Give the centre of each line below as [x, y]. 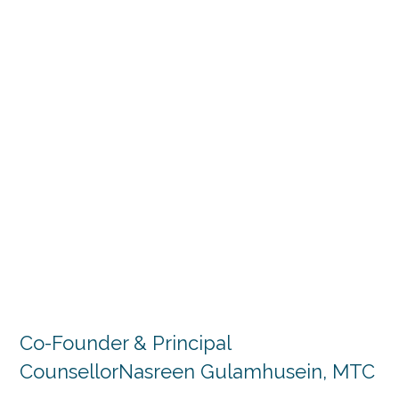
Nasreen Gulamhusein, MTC [247, 371]
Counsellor [69, 371]
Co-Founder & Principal [125, 342]
